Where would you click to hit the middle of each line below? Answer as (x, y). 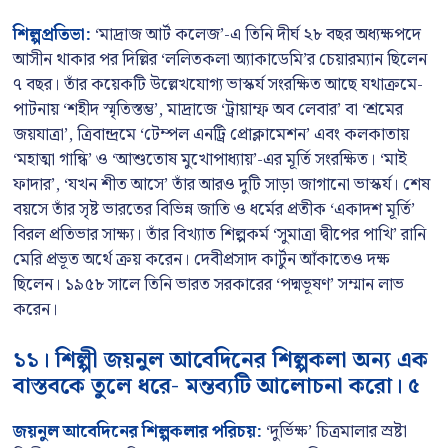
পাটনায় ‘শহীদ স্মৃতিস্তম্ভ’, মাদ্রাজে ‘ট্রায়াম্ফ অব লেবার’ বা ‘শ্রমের (208, 109)
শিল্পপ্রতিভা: (52, 34)
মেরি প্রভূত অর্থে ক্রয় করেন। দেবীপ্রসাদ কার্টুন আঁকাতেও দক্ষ (201, 259)
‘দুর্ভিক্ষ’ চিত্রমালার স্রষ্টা (334, 432)
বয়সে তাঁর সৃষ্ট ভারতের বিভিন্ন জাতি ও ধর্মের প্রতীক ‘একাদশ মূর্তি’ (214, 209)
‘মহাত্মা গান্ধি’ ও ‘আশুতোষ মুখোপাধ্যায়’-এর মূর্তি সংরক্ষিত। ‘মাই (210, 159)
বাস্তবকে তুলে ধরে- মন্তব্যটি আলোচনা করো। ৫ (216, 386)
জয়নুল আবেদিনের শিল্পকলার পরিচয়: (137, 432)
